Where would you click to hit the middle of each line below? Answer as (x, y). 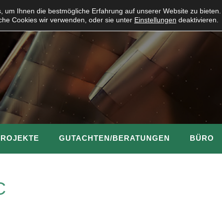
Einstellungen (155, 20)
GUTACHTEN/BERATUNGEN (114, 138)
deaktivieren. (197, 20)
